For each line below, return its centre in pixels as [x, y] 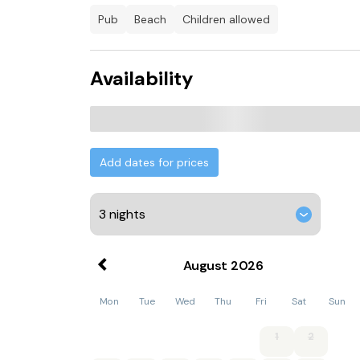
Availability [141, 78]
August [205, 266]
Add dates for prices [154, 162]
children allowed [230, 19]
